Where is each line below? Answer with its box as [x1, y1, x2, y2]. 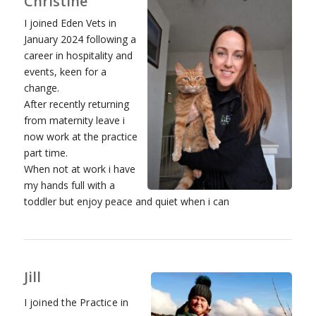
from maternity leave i [23, 114, 125, 128]
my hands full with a [23, 178, 115, 193]
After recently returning [23, 97, 129, 111]
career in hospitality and [23, 49, 133, 63]
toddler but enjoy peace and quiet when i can [23, 195, 229, 209]
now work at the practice [23, 130, 138, 144]
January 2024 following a [23, 32, 136, 47]
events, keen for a [23, 65, 107, 79]
